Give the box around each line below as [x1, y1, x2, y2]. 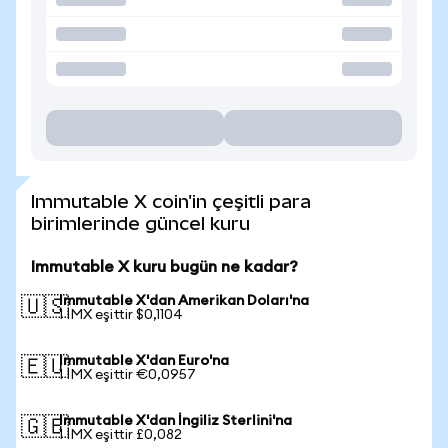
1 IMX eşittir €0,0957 [59, 368, 196, 382]
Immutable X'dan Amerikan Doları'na [59, 294, 309, 308]
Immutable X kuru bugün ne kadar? [31, 259, 298, 275]
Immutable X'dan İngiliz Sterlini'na [59, 414, 292, 428]
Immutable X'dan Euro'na [59, 354, 229, 368]
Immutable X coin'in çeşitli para [31, 191, 311, 212]
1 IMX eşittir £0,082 [59, 428, 182, 442]
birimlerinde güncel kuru [31, 213, 250, 234]
